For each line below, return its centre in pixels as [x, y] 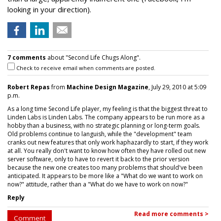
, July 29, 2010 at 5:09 [177, 87]
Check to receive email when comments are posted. [85, 68]
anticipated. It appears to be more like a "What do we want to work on [105, 176]
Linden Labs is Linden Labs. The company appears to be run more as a [106, 117]
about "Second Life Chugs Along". [93, 57]
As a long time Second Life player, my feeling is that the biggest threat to [108, 109]
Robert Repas [29, 87]
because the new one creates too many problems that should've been [105, 167]
